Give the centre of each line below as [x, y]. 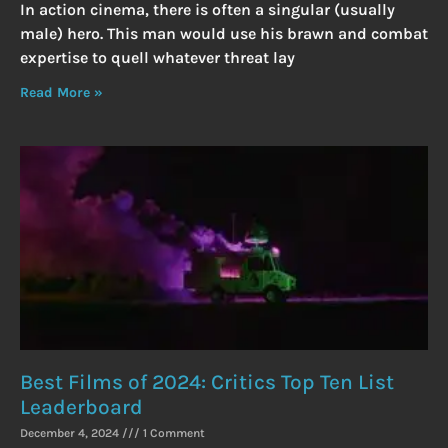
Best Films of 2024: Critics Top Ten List [207, 382]
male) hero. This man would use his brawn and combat [224, 34]
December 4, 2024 [71, 433]
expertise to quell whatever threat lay [157, 58]
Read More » [61, 93]
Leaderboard [81, 407]
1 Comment [172, 433]
